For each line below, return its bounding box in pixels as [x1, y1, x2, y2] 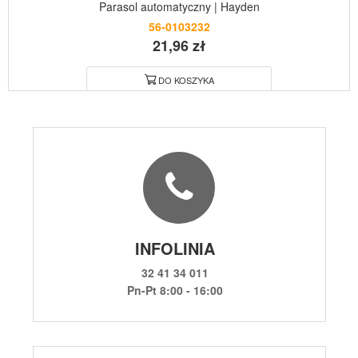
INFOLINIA [135, 236, 215, 260]
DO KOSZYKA [157, 73, 214, 86]
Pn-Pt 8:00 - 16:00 [127, 281, 223, 298]
